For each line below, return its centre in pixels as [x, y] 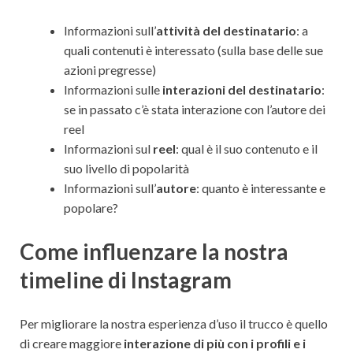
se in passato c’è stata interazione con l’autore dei [195, 109]
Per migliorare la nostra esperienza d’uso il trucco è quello [174, 324]
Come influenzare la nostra [154, 251]
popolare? [91, 207]
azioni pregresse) [110, 69]
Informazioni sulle [113, 89]
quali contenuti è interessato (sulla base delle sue [193, 50]
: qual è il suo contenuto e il [247, 148]
